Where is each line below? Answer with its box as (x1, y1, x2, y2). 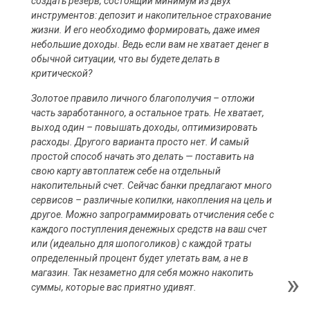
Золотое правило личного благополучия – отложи (31, 93, 255, 104)
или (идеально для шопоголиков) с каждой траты (31, 238, 252, 249)
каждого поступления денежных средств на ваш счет (31, 224, 267, 235)
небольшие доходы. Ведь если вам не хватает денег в (31, 39, 269, 50)
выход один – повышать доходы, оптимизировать (31, 122, 257, 133)
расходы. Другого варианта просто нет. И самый (31, 136, 249, 147)
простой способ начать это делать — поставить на (31, 151, 254, 162)
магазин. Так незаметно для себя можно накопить (31, 267, 253, 278)
